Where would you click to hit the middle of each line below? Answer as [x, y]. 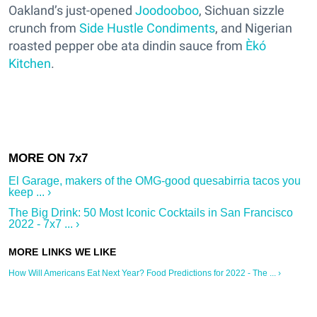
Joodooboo [167, 10]
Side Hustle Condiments [147, 28]
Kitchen [30, 63]
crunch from [44, 28]
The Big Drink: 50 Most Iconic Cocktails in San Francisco [151, 212]
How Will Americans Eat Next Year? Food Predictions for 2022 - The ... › [145, 273]
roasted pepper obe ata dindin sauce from [127, 45]
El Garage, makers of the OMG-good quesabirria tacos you [155, 180]
